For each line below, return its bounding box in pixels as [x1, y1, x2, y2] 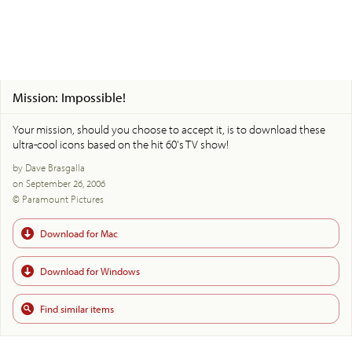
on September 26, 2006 [13, 176, 105, 189]
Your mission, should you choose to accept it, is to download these [13, 121, 325, 137]
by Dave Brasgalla [13, 160, 85, 174]
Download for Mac [40, 226, 118, 240]
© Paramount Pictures [13, 192, 104, 205]
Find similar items [40, 302, 114, 315]
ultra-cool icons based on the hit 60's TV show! [13, 136, 229, 152]
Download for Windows [40, 264, 140, 277]
